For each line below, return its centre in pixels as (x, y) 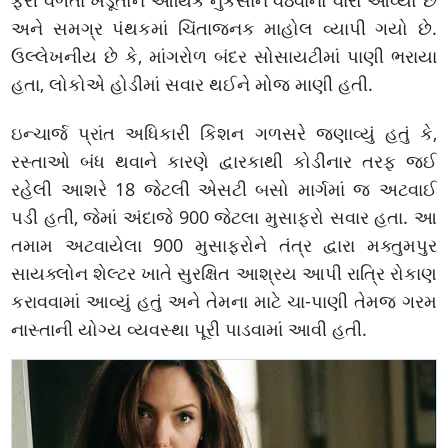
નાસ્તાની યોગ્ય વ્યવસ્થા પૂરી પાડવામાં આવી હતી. (189, 329)
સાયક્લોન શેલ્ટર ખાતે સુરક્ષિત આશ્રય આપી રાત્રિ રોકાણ (224, 273)
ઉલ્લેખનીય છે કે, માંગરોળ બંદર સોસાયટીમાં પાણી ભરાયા (224, 56)
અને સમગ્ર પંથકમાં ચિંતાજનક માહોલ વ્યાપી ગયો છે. (224, 28)
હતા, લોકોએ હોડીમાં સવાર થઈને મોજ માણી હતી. (192, 84)
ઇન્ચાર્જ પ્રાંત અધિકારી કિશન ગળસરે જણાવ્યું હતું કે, (224, 133)
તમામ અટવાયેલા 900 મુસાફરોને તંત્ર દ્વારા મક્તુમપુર (224, 245)
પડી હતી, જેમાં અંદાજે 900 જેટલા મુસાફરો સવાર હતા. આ (224, 217)
